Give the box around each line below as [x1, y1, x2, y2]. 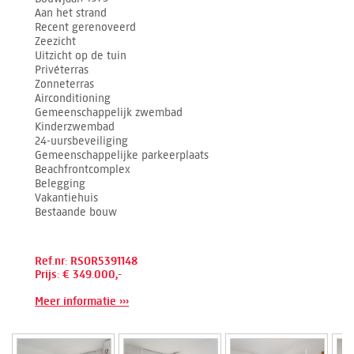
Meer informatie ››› [35, 294, 130, 308]
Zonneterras [35, 77, 95, 91]
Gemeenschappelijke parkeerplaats [35, 148, 209, 162]
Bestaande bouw [35, 205, 118, 219]
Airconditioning [35, 91, 111, 105]
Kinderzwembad [35, 119, 115, 134]
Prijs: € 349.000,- [35, 267, 122, 281]
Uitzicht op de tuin [35, 48, 127, 62]
